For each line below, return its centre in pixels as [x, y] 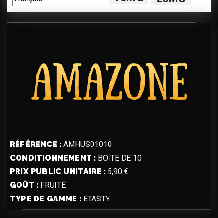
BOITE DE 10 [120, 158]
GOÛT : [24, 185]
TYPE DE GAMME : [45, 199]
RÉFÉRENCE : [36, 145]
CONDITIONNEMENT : [53, 158]
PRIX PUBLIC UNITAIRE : [58, 172]
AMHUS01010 [88, 145]
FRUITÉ [53, 185]
